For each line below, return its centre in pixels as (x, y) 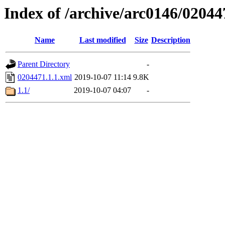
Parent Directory (44, 64)
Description (171, 40)
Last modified (102, 40)
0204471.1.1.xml (45, 77)
